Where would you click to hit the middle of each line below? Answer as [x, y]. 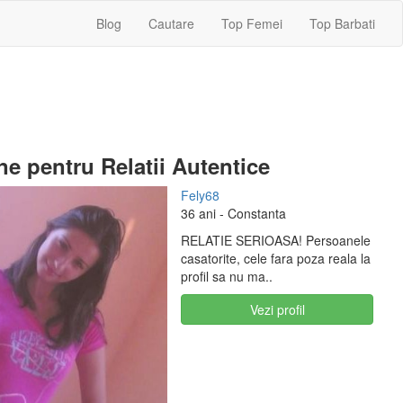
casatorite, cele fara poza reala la [276, 258]
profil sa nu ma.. [227, 276]
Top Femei [252, 23]
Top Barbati [342, 23]
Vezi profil [277, 309]
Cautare [171, 23]
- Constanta [251, 213]
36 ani [199, 213]
